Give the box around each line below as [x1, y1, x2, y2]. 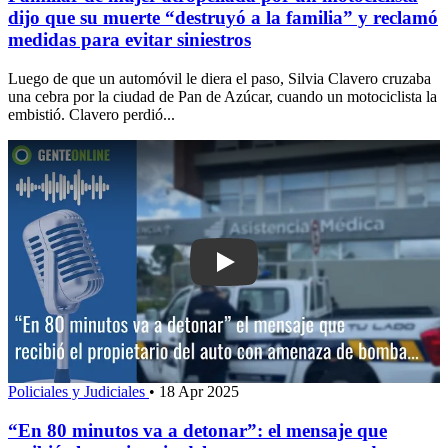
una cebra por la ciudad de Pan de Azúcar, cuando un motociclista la [8, 87, 437, 105]
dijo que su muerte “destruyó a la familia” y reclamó [8, 7, 438, 29]
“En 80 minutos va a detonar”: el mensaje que [8, 419, 387, 441]
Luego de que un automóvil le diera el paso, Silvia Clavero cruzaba [8, 69, 431, 87]
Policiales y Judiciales [8, 382, 149, 400]
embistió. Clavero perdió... [8, 105, 175, 123]
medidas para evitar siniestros [8, 29, 251, 51]
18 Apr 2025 [159, 382, 239, 400]
